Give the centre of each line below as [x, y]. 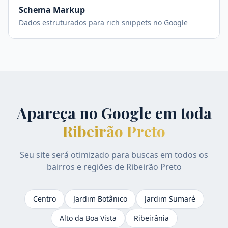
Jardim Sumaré [170, 199]
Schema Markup [52, 10]
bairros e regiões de [86, 167]
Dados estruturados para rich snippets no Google [103, 23]
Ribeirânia [151, 218]
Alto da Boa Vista [88, 218]
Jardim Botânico [100, 199]
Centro [44, 199]
